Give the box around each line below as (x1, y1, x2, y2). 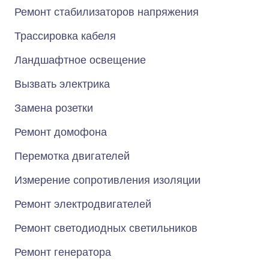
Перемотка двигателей (14, 150, 130, 162)
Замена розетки (14, 102, 93, 114)
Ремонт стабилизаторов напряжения (14, 6, 199, 18)
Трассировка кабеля (14, 30, 116, 42)
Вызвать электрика (14, 78, 110, 90)
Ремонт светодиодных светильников (14, 222, 198, 234)
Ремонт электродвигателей (14, 198, 151, 210)
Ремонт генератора (14, 246, 111, 258)
